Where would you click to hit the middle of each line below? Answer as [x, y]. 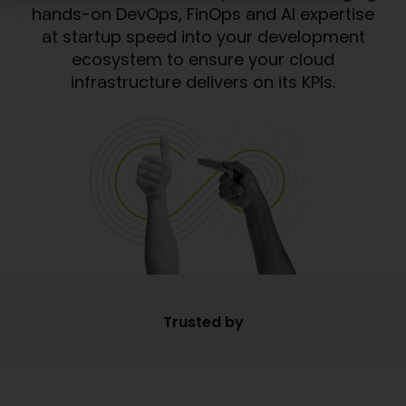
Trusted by [203, 322]
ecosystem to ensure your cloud [203, 59]
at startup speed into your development [203, 36]
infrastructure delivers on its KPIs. [203, 82]
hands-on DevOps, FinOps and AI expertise [203, 14]
